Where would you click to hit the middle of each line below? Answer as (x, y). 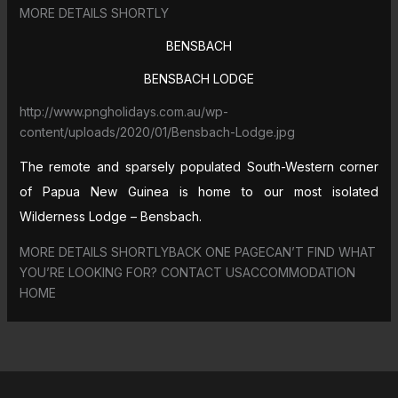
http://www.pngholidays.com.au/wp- (123, 111)
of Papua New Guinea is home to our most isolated (199, 191)
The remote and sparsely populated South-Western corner (199, 166)
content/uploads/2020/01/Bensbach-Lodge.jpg (157, 131)
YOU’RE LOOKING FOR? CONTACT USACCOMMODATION (187, 272)
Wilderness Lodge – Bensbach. (110, 216)
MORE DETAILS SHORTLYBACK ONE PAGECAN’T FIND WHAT (197, 251)
